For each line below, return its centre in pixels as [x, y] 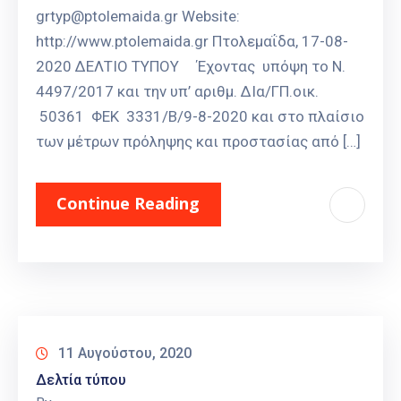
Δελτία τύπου [81, 380]
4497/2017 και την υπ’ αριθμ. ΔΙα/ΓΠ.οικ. [177, 92]
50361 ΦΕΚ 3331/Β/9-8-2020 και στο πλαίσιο [200, 117]
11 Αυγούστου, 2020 [125, 354]
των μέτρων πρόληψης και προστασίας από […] [198, 142]
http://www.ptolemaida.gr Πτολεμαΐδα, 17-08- [192, 42]
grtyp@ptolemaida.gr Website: [138, 17]
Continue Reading [128, 204]
